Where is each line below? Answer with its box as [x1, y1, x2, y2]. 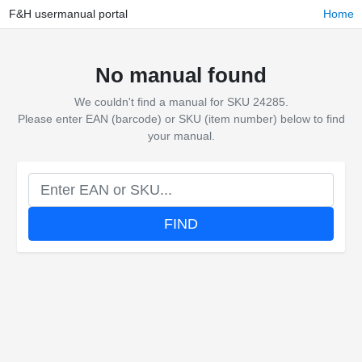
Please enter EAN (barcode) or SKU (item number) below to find [17, 112, 345, 125]
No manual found [95, 63, 267, 87]
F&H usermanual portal [8, 7, 128, 20]
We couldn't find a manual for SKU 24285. [74, 95, 288, 108]
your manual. [147, 129, 215, 142]
